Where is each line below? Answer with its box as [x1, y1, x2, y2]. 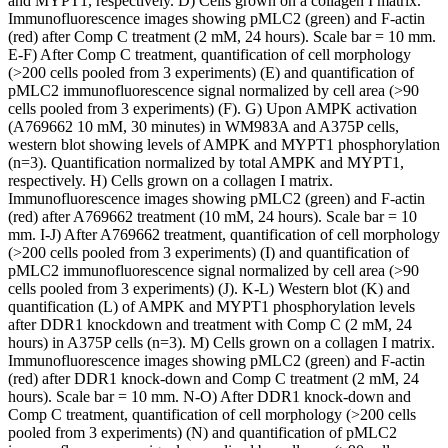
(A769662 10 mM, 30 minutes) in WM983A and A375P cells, [8, 117, 399, 135]
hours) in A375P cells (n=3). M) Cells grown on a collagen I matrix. [8, 333, 435, 351]
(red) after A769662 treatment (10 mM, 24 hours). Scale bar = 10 [8, 207, 417, 225]
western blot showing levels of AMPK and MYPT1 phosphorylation [8, 135, 440, 153]
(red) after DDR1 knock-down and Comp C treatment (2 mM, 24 [8, 369, 419, 387]
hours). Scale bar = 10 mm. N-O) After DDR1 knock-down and [8, 387, 411, 405]
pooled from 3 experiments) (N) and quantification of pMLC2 [8, 423, 397, 441]
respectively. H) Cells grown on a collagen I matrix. [8, 171, 333, 189]
